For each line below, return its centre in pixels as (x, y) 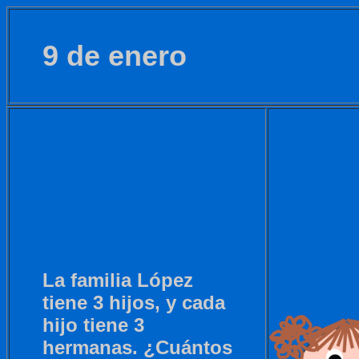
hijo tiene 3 (93, 325)
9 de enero (115, 56)
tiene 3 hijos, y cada (134, 303)
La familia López (118, 280)
